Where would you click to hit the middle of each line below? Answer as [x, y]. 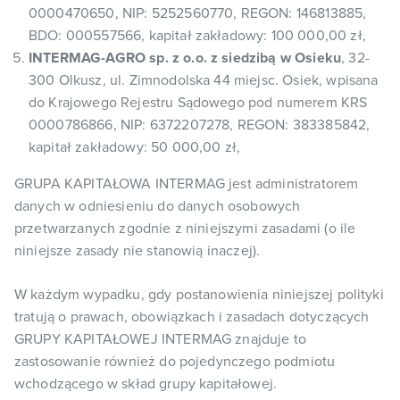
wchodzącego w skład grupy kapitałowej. [146, 384]
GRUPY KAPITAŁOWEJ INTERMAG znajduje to [161, 339]
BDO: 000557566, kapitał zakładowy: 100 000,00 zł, [197, 36]
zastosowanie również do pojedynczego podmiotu [175, 362]
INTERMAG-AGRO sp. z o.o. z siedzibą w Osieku [185, 58]
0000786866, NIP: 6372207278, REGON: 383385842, [200, 125]
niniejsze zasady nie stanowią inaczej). [137, 251]
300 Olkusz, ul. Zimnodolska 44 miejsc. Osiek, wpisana [204, 80]
